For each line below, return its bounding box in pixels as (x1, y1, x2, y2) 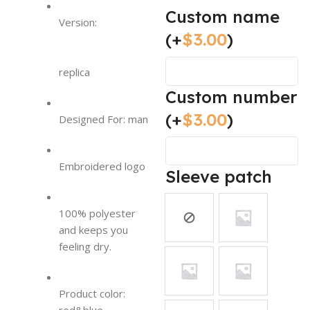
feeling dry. (59, 239, 111, 254)
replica (59, 65, 90, 80)
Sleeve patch (165, 166, 273, 187)
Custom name (165, 6, 280, 27)
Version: (59, 15, 97, 30)
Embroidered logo (59, 159, 145, 174)
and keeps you (59, 223, 128, 237)
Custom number (165, 86, 298, 107)
